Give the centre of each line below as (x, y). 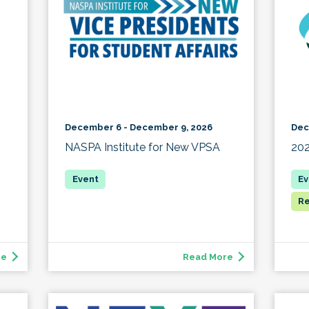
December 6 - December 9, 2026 (139, 127)
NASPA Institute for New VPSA (143, 147)
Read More (208, 257)
